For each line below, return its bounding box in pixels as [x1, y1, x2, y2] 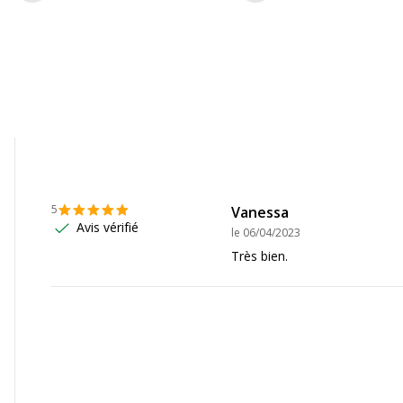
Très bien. [231, 247, 288, 264]
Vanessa [231, 202, 289, 222]
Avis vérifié [76, 219, 139, 237]
